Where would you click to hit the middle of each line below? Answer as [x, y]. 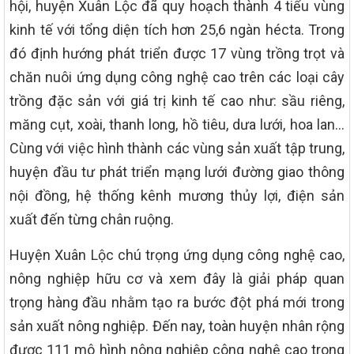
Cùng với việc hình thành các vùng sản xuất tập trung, [177, 148]
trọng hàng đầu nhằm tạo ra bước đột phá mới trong [177, 302]
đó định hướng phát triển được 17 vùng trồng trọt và [177, 53]
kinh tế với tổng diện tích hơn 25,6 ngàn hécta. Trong [177, 29]
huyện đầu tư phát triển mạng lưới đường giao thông [177, 171]
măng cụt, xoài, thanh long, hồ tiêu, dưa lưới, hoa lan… [177, 124]
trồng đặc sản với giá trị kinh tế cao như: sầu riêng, [177, 100]
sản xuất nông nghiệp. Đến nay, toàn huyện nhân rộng [177, 326]
